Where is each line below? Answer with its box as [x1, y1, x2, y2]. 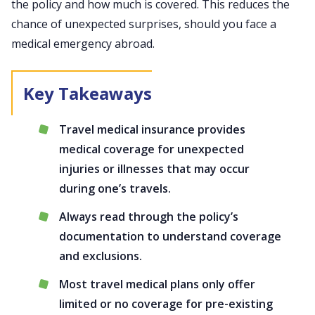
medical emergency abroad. [11, 36, 155, 51]
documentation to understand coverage [59, 229, 281, 244]
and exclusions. [59, 248, 142, 264]
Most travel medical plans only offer [59, 276, 255, 292]
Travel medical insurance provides [59, 122, 245, 137]
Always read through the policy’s [59, 209, 238, 224]
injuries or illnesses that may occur [59, 161, 250, 176]
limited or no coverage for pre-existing [59, 296, 273, 311]
